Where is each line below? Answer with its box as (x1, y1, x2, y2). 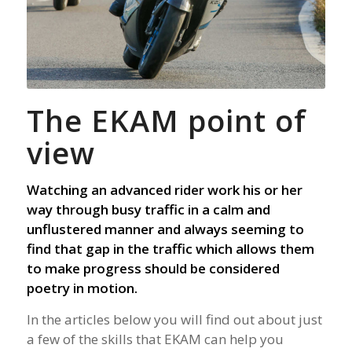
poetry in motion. (26, 279, 137, 298)
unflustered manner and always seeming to (26, 220, 304, 239)
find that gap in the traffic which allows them (26, 240, 314, 258)
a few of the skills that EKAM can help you (26, 329, 284, 348)
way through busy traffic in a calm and (26, 200, 270, 219)
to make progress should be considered (26, 259, 280, 278)
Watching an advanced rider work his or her (26, 181, 302, 200)
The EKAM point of (26, 99, 306, 141)
